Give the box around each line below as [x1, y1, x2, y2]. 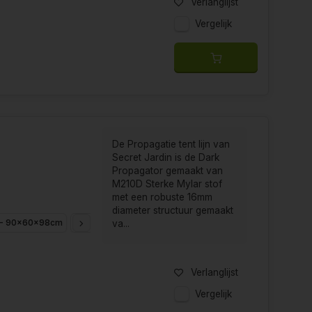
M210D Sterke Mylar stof [111, 178, 222, 190]
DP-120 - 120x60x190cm [75, 217, 176, 228]
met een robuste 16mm [111, 192, 212, 203]
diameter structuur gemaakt [111, 205, 233, 217]
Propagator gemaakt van [111, 165, 223, 177]
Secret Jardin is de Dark [111, 152, 219, 164]
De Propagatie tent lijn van [111, 139, 230, 150]
